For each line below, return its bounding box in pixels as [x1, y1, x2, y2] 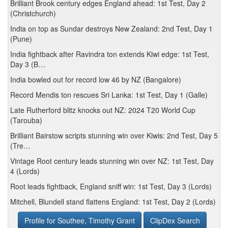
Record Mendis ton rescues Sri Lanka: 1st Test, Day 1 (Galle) [10, 90, 208, 100]
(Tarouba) [10, 115, 42, 125]
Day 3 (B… [10, 59, 45, 69]
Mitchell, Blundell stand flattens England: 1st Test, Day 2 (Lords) [10, 196, 216, 207]
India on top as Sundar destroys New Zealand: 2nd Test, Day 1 [10, 23, 213, 34]
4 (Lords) [10, 166, 40, 176]
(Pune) [10, 34, 32, 44]
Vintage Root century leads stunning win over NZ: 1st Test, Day [10, 156, 214, 166]
